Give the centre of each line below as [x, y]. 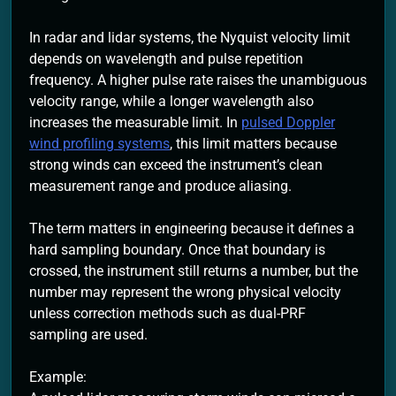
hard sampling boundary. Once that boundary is [177, 249]
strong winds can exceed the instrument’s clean [176, 164]
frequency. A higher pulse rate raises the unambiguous [198, 80]
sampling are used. [88, 334]
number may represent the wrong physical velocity [185, 292]
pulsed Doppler [288, 122]
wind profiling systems [99, 143]
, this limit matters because [253, 143]
